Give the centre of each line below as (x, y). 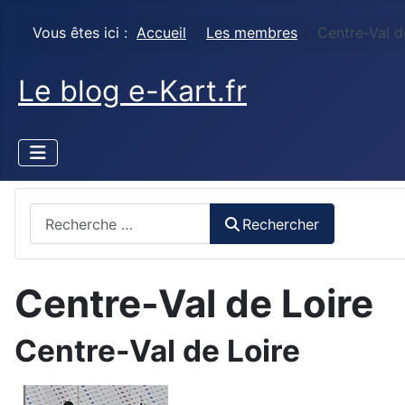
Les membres (252, 33)
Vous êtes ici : (85, 33)
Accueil (161, 33)
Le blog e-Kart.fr (132, 91)
